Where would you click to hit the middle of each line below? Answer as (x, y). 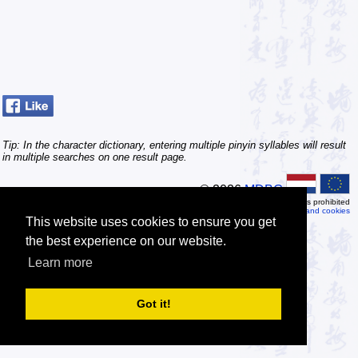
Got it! (153, 304)
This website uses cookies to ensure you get (151, 222)
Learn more (61, 263)
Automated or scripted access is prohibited (272, 201)
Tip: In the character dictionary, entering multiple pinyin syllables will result (174, 145)
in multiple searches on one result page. (95, 157)
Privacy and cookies (313, 210)
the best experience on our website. (126, 241)
